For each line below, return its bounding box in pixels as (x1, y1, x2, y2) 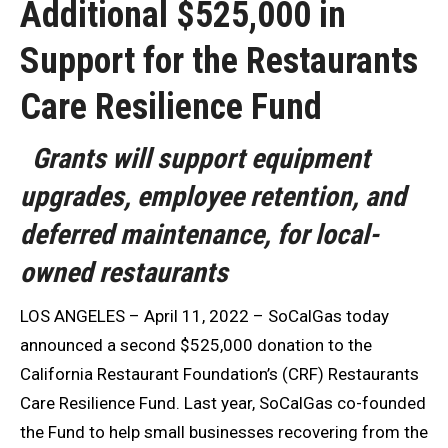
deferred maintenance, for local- (20, 218, 379, 252)
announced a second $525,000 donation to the (20, 335, 372, 356)
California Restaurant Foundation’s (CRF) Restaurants (20, 364, 419, 385)
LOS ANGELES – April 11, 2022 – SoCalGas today (20, 306, 389, 327)
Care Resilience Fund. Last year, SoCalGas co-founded (20, 393, 426, 414)
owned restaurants (20, 256, 228, 290)
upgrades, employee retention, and (20, 180, 406, 214)
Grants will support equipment (32, 142, 370, 176)
